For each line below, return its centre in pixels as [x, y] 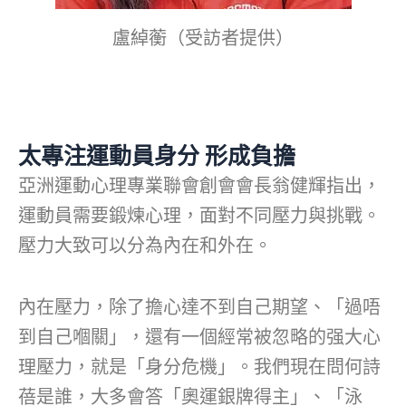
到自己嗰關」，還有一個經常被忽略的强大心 [199, 338]
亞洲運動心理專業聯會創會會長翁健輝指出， [199, 186]
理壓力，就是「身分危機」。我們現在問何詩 [199, 367]
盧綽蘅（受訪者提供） [203, 39]
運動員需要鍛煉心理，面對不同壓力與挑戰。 [199, 216]
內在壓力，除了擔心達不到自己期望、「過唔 [199, 308]
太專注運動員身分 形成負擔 [157, 157]
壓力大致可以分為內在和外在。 [145, 246]
